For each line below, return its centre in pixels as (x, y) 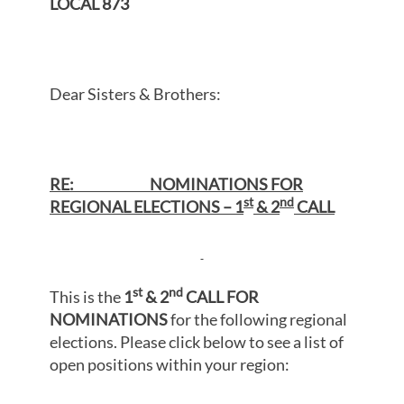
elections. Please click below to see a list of (197, 342)
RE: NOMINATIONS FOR (176, 184)
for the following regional (259, 320)
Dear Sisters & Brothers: (135, 94)
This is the (87, 297)
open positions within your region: (170, 365)
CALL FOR (221, 297)
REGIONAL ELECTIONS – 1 (147, 207)
